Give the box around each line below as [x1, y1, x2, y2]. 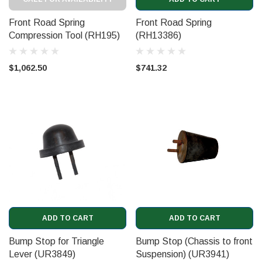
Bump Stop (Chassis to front [136, 236, 253, 247]
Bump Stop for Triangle [9, 236, 104, 247]
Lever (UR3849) [9, 249, 75, 260]
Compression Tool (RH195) [9, 30, 120, 40]
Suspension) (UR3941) [136, 249, 229, 260]
